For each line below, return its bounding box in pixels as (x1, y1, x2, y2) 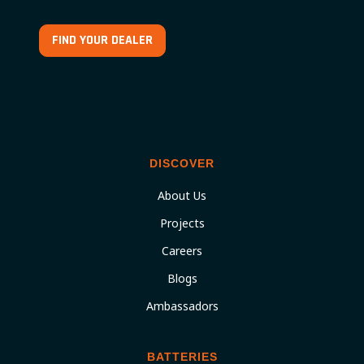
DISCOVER (149, 157, 214, 170)
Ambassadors (145, 298, 219, 314)
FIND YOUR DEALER (52, 32, 153, 49)
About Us (158, 188, 206, 203)
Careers (162, 243, 202, 258)
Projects (159, 215, 205, 231)
